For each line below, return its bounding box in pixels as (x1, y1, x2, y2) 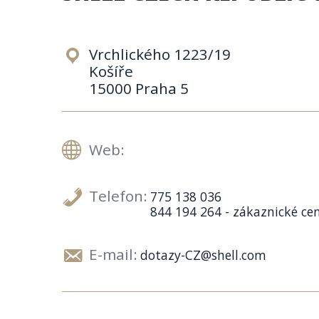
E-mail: (89, 244, 137, 264)
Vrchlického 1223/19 (89, 44, 231, 64)
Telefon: (89, 186, 147, 206)
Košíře (89, 61, 133, 81)
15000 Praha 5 (89, 78, 189, 98)
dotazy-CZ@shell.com (140, 246, 266, 263)
